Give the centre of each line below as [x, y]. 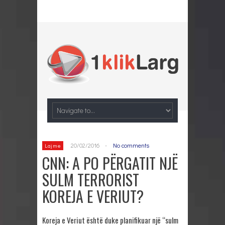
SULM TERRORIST [91, 179]
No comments [131, 145]
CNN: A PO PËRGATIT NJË [110, 163]
